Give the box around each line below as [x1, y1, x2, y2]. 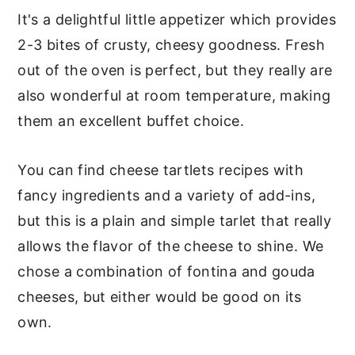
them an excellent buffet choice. [17, 112, 244, 129]
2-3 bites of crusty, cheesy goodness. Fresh [17, 36, 325, 53]
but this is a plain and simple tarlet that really [17, 212, 332, 229]
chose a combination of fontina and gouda [17, 262, 315, 280]
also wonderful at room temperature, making [17, 86, 331, 104]
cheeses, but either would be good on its [17, 288, 302, 305]
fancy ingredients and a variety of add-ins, [17, 186, 315, 204]
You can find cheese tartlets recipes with [17, 161, 304, 178]
